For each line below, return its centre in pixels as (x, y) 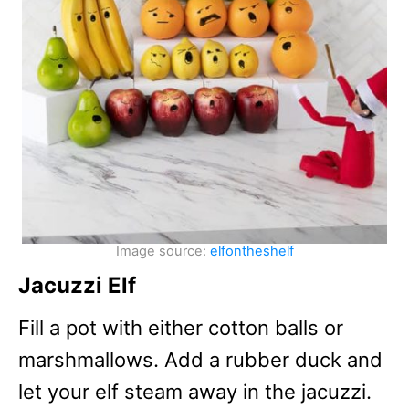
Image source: (163, 251)
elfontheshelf (252, 251)
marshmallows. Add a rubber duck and (200, 359)
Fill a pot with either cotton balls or (181, 327)
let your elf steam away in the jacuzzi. (195, 391)
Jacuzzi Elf (77, 285)
